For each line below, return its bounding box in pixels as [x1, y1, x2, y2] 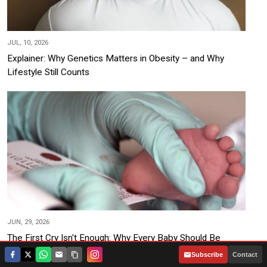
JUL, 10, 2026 [7, 38, 48, 46]
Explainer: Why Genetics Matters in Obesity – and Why [7, 52, 224, 64]
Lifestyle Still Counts [7, 66, 89, 77]
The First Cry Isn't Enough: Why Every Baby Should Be [7, 232, 221, 243]
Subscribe [191, 251, 223, 258]
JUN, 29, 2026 [7, 218, 49, 226]
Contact [232, 251, 257, 258]
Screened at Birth [7, 246, 77, 257]
